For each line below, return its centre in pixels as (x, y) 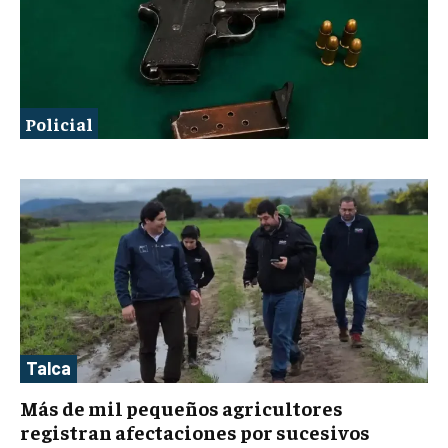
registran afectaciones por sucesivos (195, 432)
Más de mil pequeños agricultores (181, 408)
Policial (59, 124)
